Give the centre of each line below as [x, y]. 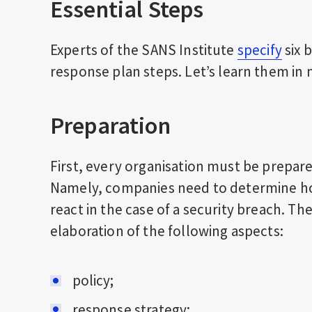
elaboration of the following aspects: [167, 231]
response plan [96, 71]
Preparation [110, 125]
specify [259, 50]
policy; [93, 280]
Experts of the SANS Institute [144, 50]
